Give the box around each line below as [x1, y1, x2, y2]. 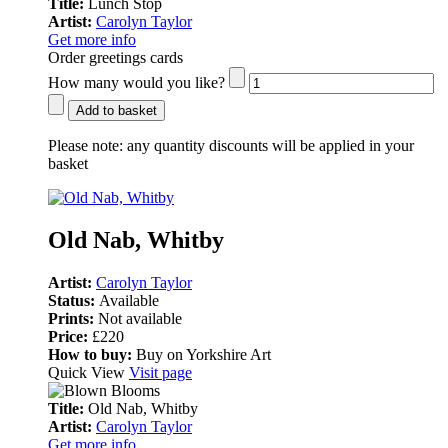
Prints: [48, 309, 98, 327]
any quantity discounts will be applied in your [123, 136, 414, 154]
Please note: [48, 136, 123, 154]
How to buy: [48, 345, 132, 363]
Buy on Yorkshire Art [132, 345, 271, 363]
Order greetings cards [48, 48, 183, 66]
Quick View [48, 363, 129, 381]
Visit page [129, 363, 192, 381]
